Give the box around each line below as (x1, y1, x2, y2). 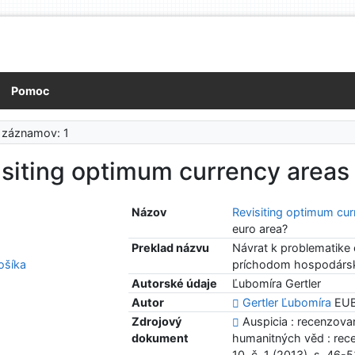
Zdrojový (132, 315, 182, 329)
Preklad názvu (132, 241, 210, 255)
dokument (132, 331, 189, 345)
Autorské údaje (132, 277, 218, 291)
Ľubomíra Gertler (232, 277, 322, 291)
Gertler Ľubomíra (242, 296, 332, 310)
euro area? (232, 222, 288, 236)
